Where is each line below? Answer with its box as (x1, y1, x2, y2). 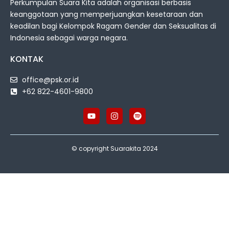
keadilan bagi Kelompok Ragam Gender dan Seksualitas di (10, 20, 216, 31)
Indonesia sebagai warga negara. (10, 32, 128, 43)
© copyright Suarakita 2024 (71, 144, 158, 153)
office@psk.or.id (21, 74, 79, 85)
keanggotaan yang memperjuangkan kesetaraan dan (10, 9, 203, 19)
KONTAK (10, 53, 43, 65)
